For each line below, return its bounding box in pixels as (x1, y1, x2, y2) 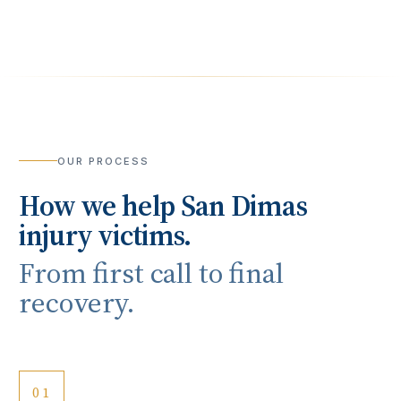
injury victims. (19, 216, 192, 256)
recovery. (19, 282, 134, 322)
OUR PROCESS (56, 154, 149, 167)
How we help (19, 186, 181, 226)
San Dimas (180, 186, 307, 226)
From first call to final (19, 252, 284, 293)
